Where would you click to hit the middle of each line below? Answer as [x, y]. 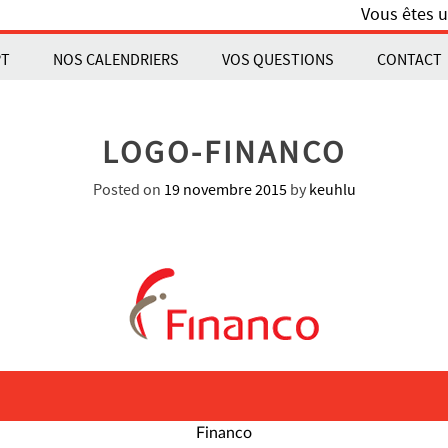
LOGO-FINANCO [224, 153]
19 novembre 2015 [225, 190]
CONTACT [410, 60]
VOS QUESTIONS [278, 60]
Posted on [128, 190]
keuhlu [332, 190]
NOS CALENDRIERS [116, 60]
